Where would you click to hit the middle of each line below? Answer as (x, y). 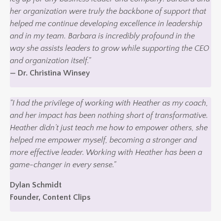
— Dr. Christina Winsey (50, 73)
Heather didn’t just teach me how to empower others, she (109, 128)
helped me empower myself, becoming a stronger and (103, 140)
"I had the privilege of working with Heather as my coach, (109, 103)
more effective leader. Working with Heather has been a (106, 152)
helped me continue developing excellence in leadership (106, 23)
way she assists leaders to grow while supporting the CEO (110, 48)
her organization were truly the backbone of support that (108, 11)
